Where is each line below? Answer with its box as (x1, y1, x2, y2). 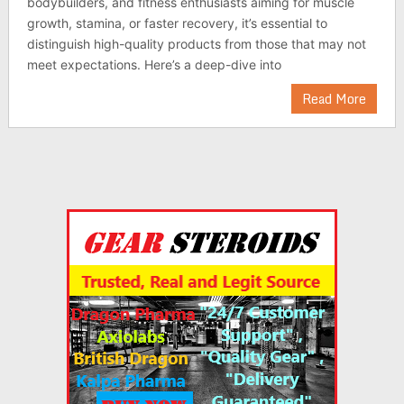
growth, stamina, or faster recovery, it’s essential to (26, 15, 327, 31)
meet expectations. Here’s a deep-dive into (26, 57, 281, 72)
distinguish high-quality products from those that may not (26, 36, 366, 51)
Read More (302, 88, 367, 109)
